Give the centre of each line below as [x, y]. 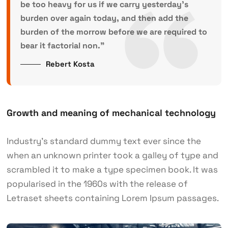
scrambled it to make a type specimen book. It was [112, 170]
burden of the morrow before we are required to [113, 32]
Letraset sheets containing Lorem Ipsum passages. [112, 198]
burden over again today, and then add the [104, 18]
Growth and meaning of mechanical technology [111, 113]
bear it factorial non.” [62, 46]
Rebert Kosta [70, 64]
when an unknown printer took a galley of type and [112, 155]
